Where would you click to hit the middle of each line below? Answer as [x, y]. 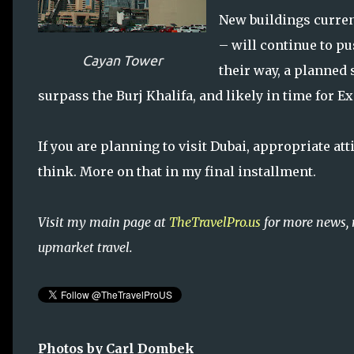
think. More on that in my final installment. [177, 171]
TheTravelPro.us [215, 222]
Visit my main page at [104, 222]
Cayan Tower [122, 60]
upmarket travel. [85, 247]
